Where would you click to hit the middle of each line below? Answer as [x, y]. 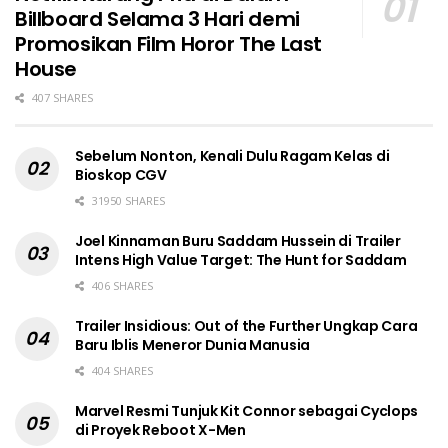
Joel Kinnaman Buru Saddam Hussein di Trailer [238, 240]
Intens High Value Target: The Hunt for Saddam [241, 259]
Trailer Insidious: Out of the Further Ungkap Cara [246, 325]
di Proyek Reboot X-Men [160, 429]
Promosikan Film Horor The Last [169, 43]
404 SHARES [121, 370]
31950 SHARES [127, 200]
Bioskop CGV [121, 174]
